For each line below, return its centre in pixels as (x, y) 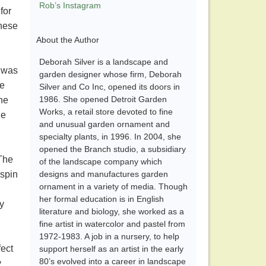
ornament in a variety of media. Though (113, 187)
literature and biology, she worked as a (112, 212)
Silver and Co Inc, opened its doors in (110, 87)
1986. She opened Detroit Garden (103, 99)
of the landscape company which (101, 162)
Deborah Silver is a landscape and (104, 62)
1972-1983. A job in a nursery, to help (109, 237)
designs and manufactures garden (104, 174)
